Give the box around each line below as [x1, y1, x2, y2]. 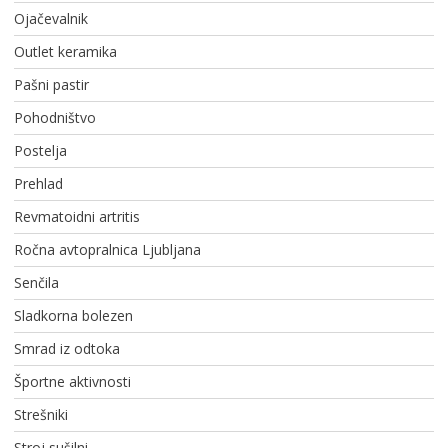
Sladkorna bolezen [13, 306, 133, 326]
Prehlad [13, 174, 63, 194]
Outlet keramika [13, 42, 117, 62]
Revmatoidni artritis [13, 207, 140, 227]
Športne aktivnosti [13, 372, 131, 392]
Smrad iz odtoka [13, 339, 120, 359]
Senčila [13, 273, 59, 293]
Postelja [13, 141, 67, 161]
